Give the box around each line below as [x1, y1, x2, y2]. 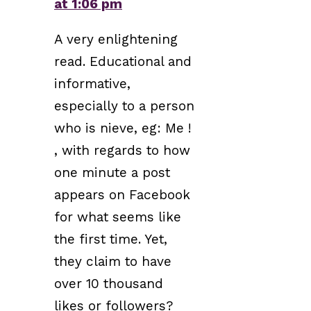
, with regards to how [54, 142, 190, 158]
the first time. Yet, [54, 230, 167, 247]
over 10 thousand [54, 275, 163, 292]
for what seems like [54, 208, 181, 225]
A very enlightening [54, 31, 178, 47]
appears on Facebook [54, 186, 190, 203]
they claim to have [54, 253, 171, 269]
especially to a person [54, 97, 194, 114]
